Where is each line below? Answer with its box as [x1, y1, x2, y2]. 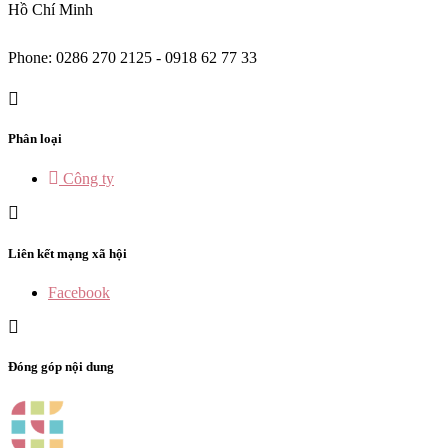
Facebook [48, 283, 110, 301]
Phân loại [8, 131, 62, 147]
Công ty [63, 170, 114, 188]
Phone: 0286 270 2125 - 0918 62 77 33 [8, 49, 257, 67]
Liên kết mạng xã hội [8, 245, 127, 261]
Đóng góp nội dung [8, 358, 114, 374]
